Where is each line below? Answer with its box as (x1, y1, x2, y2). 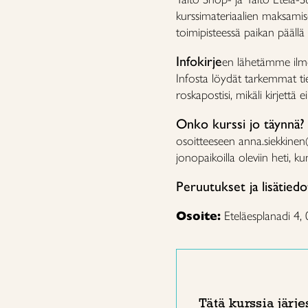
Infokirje (176, 53, 222, 69)
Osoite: (176, 208, 224, 223)
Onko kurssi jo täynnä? (176, 115, 305, 132)
